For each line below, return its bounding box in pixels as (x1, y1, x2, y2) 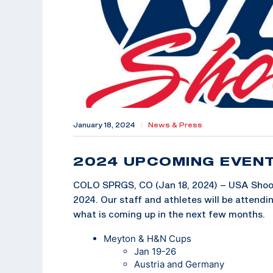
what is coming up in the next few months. (73, 208, 265, 219)
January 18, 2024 (73, 121, 135, 129)
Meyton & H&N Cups (104, 232, 191, 244)
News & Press (148, 121, 202, 129)
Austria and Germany (134, 258, 224, 270)
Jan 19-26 (134, 245, 176, 257)
